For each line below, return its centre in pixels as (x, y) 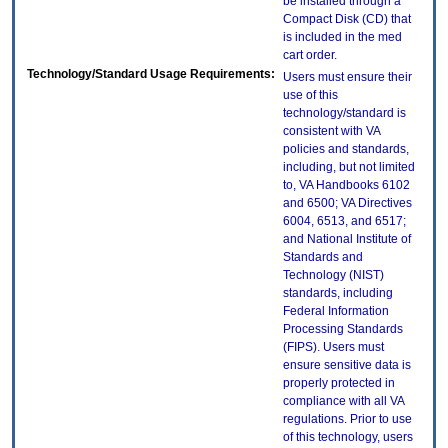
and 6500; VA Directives (347, 203)
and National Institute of (347, 239)
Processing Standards (343, 329)
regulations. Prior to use (347, 419)
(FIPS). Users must (333, 347)
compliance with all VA (343, 401)
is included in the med (342, 37)
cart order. (310, 55)
